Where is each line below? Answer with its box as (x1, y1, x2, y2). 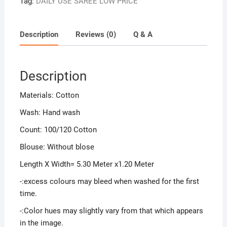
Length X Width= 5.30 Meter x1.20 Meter (19, 159, 154, 169)
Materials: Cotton (19, 90, 79, 100)
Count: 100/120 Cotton (19, 125, 97, 134)
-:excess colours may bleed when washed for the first (19, 176, 199, 186)
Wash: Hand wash (19, 107, 80, 117)
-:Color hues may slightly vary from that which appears (19, 206, 203, 215)
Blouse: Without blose (19, 142, 94, 152)
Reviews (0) (75, 30, 116, 40)
